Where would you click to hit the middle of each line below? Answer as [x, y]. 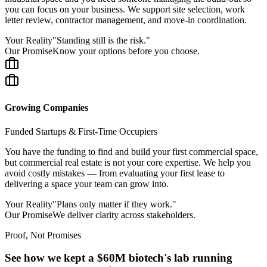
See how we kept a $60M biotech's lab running [119, 258]
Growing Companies [46, 108]
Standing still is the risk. [101, 41]
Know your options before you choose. [126, 51]
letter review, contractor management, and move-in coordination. [126, 20]
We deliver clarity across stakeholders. [124, 215]
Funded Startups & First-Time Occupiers [81, 131]
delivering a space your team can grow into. [87, 184]
